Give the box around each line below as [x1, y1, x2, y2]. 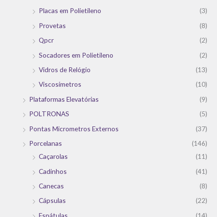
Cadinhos [39, 167, 67, 175]
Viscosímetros [39, 80, 81, 89]
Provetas [39, 21, 66, 30]
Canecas [39, 181, 64, 190]
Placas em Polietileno [39, 6, 101, 15]
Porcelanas [29, 139, 62, 148]
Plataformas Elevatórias [29, 94, 99, 103]
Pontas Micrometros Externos [29, 124, 119, 133]
